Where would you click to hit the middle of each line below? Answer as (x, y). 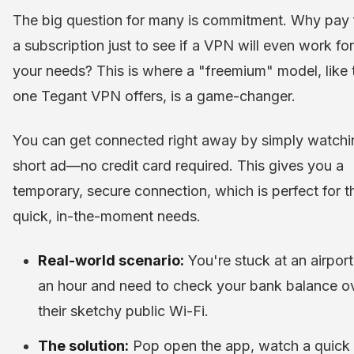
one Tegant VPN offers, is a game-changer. (154, 96)
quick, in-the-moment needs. (107, 217)
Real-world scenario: (111, 261)
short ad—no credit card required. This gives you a (178, 166)
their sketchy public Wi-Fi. (123, 311)
